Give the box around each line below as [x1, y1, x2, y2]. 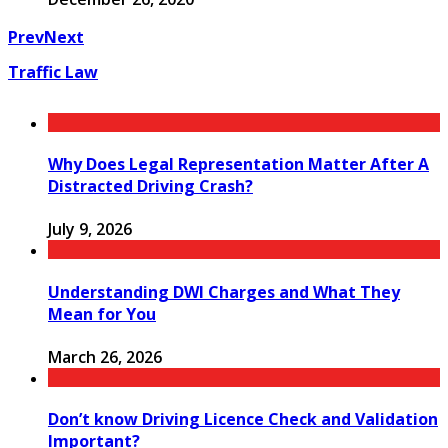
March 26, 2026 [48, 345, 162, 368]
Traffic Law [8, 60, 98, 83]
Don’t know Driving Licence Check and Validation [48, 408, 438, 431]
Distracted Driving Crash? [48, 175, 253, 198]
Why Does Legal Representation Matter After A [48, 153, 429, 176]
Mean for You [48, 302, 156, 325]
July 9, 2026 [48, 218, 132, 241]
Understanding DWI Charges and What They [48, 280, 400, 303]
